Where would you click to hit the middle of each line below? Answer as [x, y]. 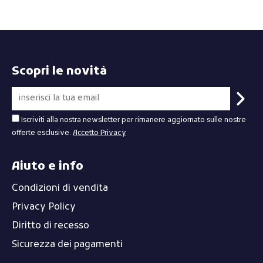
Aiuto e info [48, 167]
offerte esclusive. [42, 134]
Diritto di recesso [50, 226]
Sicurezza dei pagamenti [67, 245]
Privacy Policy [44, 208]
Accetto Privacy [100, 134]
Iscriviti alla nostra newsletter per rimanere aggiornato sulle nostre [134, 121]
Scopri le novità [59, 72]
